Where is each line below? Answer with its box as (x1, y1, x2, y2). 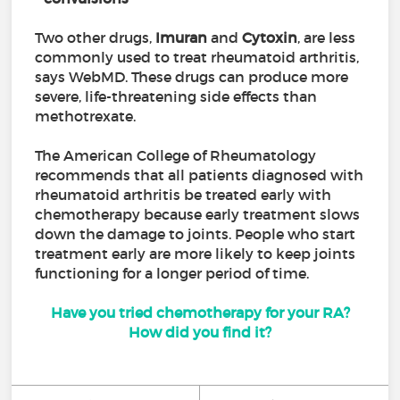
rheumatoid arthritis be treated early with (35, 186, 332, 204)
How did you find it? (129, 323, 271, 342)
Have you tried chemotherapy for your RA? (50, 304, 350, 322)
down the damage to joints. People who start (35, 225, 356, 244)
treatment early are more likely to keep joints (35, 245, 356, 263)
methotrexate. (35, 107, 140, 126)
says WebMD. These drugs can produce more (35, 68, 349, 87)
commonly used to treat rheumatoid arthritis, (35, 48, 360, 67)
